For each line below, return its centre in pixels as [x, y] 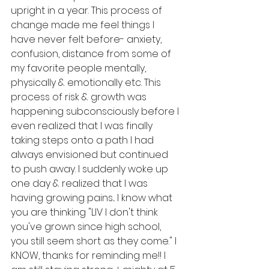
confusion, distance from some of [92, 54]
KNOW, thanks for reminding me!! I [89, 256]
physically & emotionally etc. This [87, 83]
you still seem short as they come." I [95, 241]
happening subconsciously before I [96, 112]
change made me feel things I [84, 25]
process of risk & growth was [80, 97]
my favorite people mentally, [80, 68]
